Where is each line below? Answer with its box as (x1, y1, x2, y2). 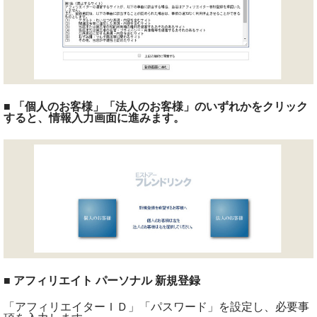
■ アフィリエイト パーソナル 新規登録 (4, 274, 200, 287)
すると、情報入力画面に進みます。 (4, 112, 185, 125)
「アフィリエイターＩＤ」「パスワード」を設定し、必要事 (4, 301, 309, 313)
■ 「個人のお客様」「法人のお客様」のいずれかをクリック (4, 100, 308, 113)
